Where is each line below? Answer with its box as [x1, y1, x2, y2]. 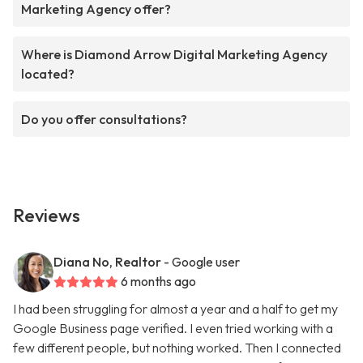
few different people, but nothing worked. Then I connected [13, 340, 341, 357]
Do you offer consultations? [21, 111, 187, 128]
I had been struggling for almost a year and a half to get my [13, 301, 338, 318]
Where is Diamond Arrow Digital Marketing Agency [21, 46, 327, 63]
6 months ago [121, 273, 196, 290]
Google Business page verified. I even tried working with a [13, 320, 333, 337]
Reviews [13, 204, 80, 228]
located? [21, 66, 75, 83]
